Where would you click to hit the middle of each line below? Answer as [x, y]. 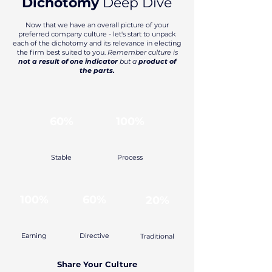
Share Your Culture [97, 264]
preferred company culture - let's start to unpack [97, 34]
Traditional [157, 236]
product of [157, 61]
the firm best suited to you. [62, 52]
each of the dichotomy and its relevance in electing [97, 43]
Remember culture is [142, 52]
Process [130, 157]
